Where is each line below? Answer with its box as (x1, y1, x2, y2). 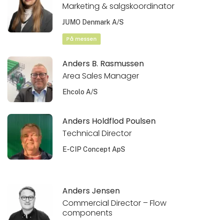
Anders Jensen (62, 185, 120, 196)
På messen (66, 35, 97, 43)
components (62, 207, 113, 219)
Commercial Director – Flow (62, 197, 167, 209)
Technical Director (62, 127, 132, 139)
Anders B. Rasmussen (62, 57, 144, 69)
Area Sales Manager (62, 70, 139, 82)
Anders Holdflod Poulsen (62, 115, 156, 127)
